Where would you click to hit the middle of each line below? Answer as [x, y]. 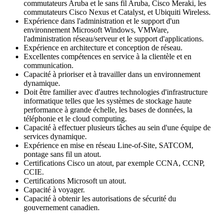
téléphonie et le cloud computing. [75, 118]
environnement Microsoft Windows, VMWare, [96, 30]
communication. [49, 65]
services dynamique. [55, 136]
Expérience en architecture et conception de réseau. [103, 47]
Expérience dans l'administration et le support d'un [102, 21]
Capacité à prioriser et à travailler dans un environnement [112, 74]
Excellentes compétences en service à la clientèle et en [108, 56]
